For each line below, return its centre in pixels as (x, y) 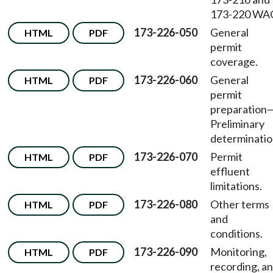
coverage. (234, 62)
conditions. (236, 233)
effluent (230, 171)
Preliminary (237, 124)
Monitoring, (239, 252)
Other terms (240, 204)
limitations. (236, 186)
